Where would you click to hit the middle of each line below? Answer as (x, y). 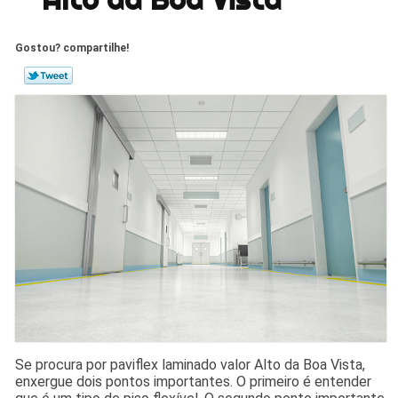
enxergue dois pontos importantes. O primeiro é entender (194, 381)
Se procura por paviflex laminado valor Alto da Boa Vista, (191, 364)
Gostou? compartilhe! (72, 48)
